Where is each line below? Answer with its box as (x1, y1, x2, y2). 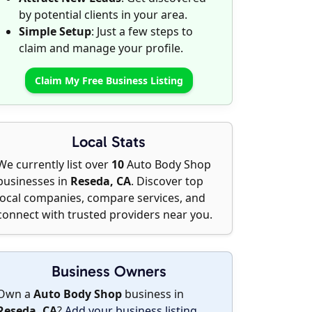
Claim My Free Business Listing (34, 74, 183, 87)
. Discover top (131, 173, 203, 189)
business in (122, 286, 184, 302)
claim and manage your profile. (19, 40, 183, 56)
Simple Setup (19, 24, 91, 39)
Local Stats (72, 132, 146, 151)
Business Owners (51, 262, 166, 281)
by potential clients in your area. (19, 7, 187, 22)
